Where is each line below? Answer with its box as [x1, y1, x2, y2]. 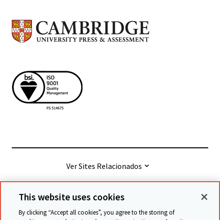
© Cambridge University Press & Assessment [27, 207, 177, 217]
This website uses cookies [19, 191, 125, 203]
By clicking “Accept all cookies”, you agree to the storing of [19, 208, 175, 217]
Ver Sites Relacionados [66, 161, 142, 171]
